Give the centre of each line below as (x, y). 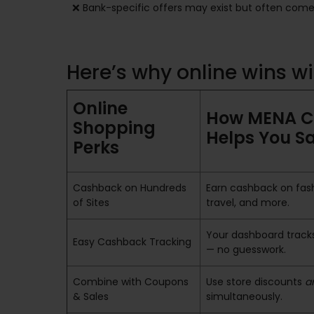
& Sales (91, 296)
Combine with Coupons (131, 282)
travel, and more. (248, 203)
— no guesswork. (246, 250)
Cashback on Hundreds (130, 188)
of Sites (91, 203)
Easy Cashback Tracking (132, 242)
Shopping (114, 128)
